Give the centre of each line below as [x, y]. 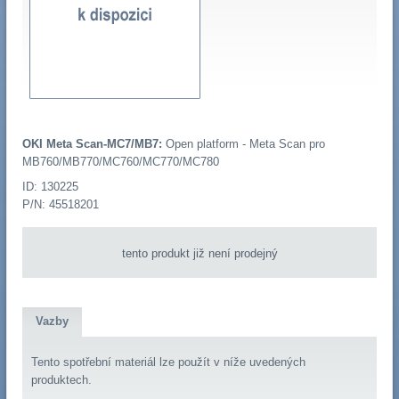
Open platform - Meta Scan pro [243, 144]
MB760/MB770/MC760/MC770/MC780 [120, 162]
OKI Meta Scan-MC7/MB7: [92, 144]
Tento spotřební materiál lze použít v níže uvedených [168, 362]
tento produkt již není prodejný [199, 253]
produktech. [61, 380]
